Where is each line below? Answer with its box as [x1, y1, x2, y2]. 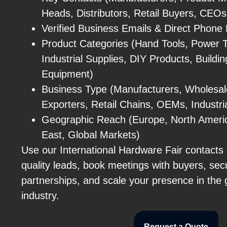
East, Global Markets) [42, 129, 140, 141]
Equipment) [42, 68, 93, 80]
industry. [21, 190, 59, 202]
